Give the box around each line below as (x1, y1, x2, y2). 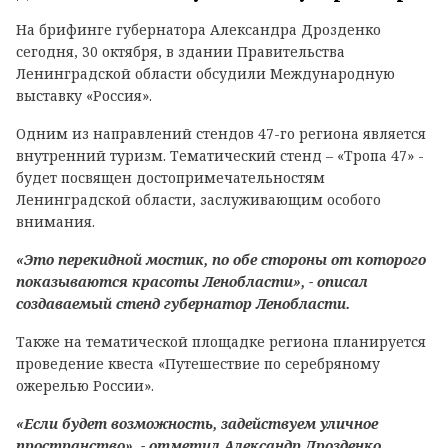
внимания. (16, 212, 95, 231)
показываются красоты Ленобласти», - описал (16, 272, 368, 291)
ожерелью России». (16, 376, 154, 395)
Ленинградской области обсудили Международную (16, 64, 395, 83)
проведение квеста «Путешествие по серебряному (16, 354, 380, 373)
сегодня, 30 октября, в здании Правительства (16, 42, 345, 61)
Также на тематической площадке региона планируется (16, 332, 426, 351)
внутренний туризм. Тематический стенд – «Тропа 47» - (16, 146, 424, 165)
